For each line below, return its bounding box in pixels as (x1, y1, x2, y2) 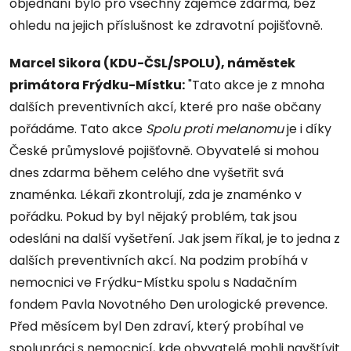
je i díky (284, 119, 331, 138)
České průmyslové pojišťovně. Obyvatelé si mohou (9, 141, 319, 160)
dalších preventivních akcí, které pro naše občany (9, 97, 321, 116)
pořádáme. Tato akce (9, 119, 146, 138)
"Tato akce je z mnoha (185, 75, 324, 94)
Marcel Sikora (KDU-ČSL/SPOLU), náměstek (9, 53, 295, 72)
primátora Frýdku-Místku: (9, 75, 185, 94)
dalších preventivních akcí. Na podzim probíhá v (9, 251, 308, 270)
